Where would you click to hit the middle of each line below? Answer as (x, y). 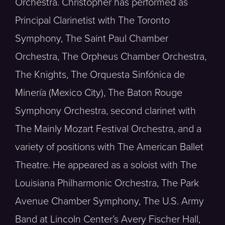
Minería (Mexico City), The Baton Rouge (99, 93)
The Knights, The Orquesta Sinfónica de (100, 75)
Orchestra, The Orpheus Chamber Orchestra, (111, 57)
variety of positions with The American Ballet (109, 147)
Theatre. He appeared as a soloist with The (106, 165)
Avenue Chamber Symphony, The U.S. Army (109, 201)
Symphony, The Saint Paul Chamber (92, 39)
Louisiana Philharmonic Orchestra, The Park (107, 183)
